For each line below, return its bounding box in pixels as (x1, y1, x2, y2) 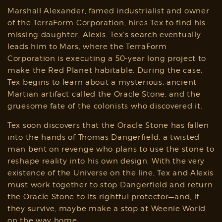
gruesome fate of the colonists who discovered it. (7, 101, 203, 111)
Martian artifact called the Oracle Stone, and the (7, 89, 201, 99)
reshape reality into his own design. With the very (7, 156, 205, 166)
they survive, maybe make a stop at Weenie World (7, 204, 206, 213)
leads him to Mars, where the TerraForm (7, 42, 167, 51)
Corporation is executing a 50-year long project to (7, 54, 207, 63)
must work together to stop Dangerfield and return (7, 180, 213, 189)
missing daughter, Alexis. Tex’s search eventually (7, 30, 201, 39)
